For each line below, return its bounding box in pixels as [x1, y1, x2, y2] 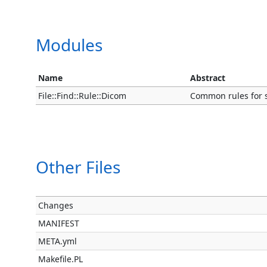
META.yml [38, 235, 77, 247]
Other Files [36, 156, 120, 178]
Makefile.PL [38, 253, 83, 265]
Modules [36, 33, 103, 56]
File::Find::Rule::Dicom [38, 90, 127, 101]
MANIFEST [38, 218, 80, 229]
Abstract [190, 72, 226, 83]
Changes [38, 200, 74, 211]
